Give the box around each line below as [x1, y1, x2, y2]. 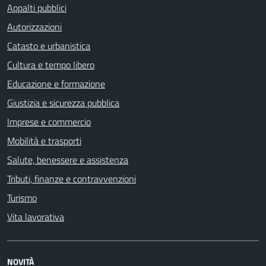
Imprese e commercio [7, 114, 91, 129]
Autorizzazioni [7, 19, 62, 34]
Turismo [7, 190, 37, 205]
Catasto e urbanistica [7, 38, 90, 53]
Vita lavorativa [7, 209, 64, 224]
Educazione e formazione [7, 76, 105, 91]
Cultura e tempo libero [7, 57, 94, 72]
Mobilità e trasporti [7, 133, 81, 148]
